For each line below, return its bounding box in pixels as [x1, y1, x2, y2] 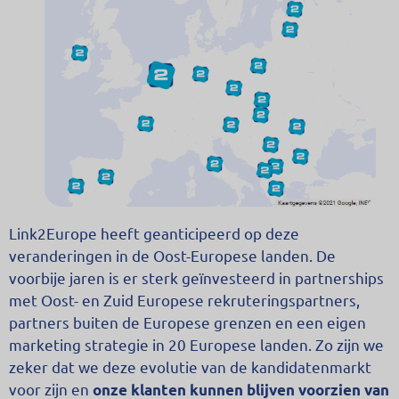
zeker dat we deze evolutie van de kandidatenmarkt [9, 357, 371, 376]
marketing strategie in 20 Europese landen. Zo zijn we [9, 335, 384, 354]
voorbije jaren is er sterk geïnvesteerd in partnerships [9, 268, 384, 287]
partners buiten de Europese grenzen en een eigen [9, 313, 366, 331]
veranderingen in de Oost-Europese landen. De [9, 246, 336, 265]
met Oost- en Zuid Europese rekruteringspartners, [9, 290, 360, 309]
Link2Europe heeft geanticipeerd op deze [9, 224, 299, 242]
